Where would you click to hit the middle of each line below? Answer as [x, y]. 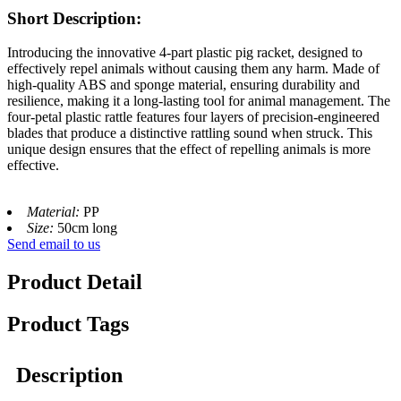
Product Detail [75, 282]
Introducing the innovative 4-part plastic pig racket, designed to [185, 53]
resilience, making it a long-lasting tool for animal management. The [199, 101]
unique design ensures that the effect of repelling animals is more [189, 149]
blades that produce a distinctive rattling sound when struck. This [190, 133]
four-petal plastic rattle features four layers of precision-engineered [193, 117]
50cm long [91, 228]
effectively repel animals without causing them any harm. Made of [193, 69]
